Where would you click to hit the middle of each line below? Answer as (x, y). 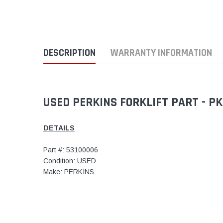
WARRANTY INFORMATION (161, 53)
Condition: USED (70, 161)
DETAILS (59, 128)
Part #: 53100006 (71, 150)
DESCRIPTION (69, 53)
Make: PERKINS (69, 171)
